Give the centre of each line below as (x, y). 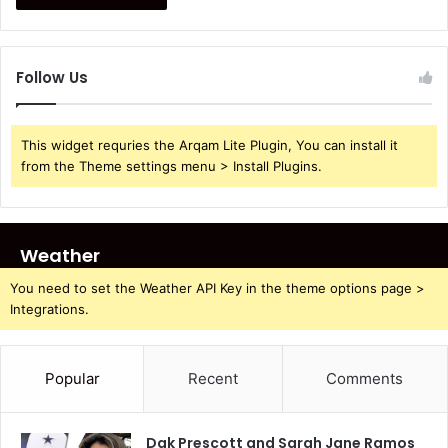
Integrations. (49, 308)
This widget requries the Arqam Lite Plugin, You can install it (209, 144)
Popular (72, 378)
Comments (365, 378)
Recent (212, 378)
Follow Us (52, 77)
